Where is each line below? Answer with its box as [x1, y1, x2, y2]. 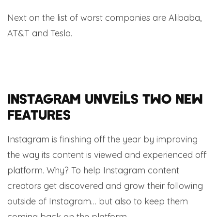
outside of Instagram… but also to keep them [7, 196, 188, 207]
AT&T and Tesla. [7, 28, 72, 39]
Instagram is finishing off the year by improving [7, 134, 198, 145]
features [7, 106, 71, 123]
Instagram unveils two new [7, 90, 203, 107]
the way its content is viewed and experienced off [7, 149, 206, 161]
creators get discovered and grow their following [7, 180, 203, 192]
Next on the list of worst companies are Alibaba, [7, 12, 201, 24]
